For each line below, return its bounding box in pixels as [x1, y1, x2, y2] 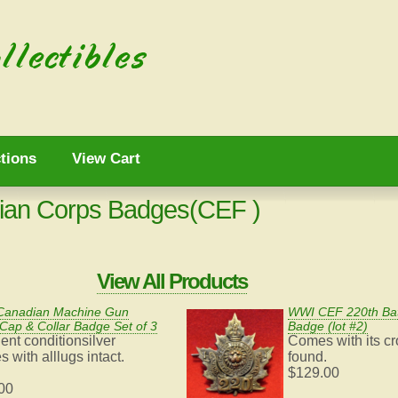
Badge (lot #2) [288, 319, 369, 334]
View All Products [97, 269, 247, 294]
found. [288, 349, 328, 365]
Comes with [288, 333, 363, 349]
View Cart [72, 150, 140, 167]
